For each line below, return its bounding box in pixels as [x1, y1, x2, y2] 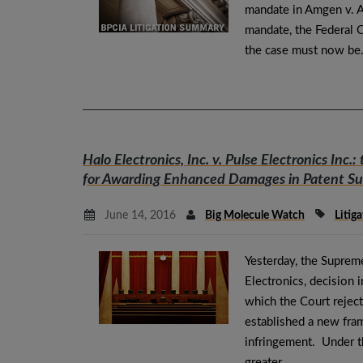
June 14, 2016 [100, 210, 176, 222]
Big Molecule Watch [205, 210, 305, 222]
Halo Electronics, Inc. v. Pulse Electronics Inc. [83, 153, 352, 169]
